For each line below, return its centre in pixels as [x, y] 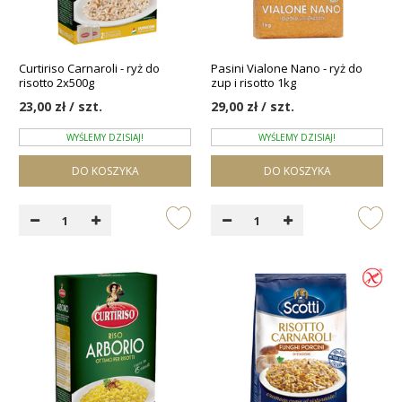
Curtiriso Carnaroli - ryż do [89, 69]
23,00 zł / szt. [61, 107]
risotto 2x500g [57, 83]
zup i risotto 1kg [253, 83]
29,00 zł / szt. [253, 107]
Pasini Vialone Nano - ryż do [287, 69]
